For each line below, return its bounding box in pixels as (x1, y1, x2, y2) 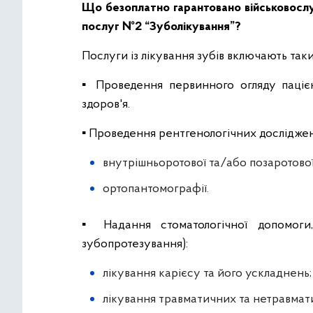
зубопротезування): (82, 238, 188, 252)
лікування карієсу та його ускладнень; (103, 267, 312, 281)
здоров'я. (82, 98, 130, 112)
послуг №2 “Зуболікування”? (82, 20, 241, 34)
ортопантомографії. (103, 182, 209, 196)
